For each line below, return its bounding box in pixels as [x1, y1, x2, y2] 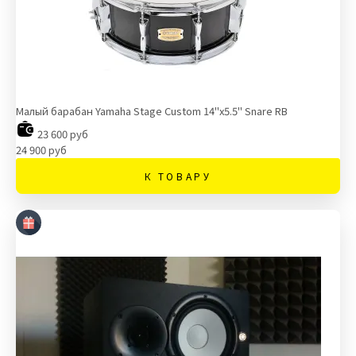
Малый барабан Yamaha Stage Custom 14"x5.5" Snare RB [16, 103, 288, 118]
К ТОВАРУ [144, 169, 212, 183]
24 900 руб [16, 142, 67, 157]
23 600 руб [35, 126, 88, 141]
